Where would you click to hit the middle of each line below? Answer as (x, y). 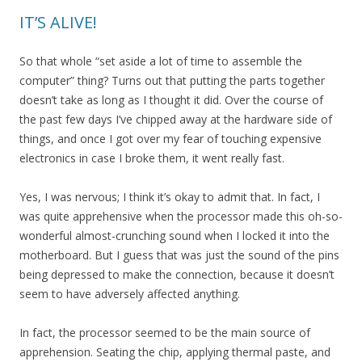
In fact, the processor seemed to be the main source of (165, 333)
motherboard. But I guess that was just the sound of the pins (179, 255)
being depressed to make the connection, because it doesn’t (177, 274)
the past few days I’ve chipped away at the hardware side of (176, 119)
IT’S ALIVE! (58, 22)
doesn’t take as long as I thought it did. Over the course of (171, 100)
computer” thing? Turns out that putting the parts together (172, 80)
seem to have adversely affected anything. (130, 294)
